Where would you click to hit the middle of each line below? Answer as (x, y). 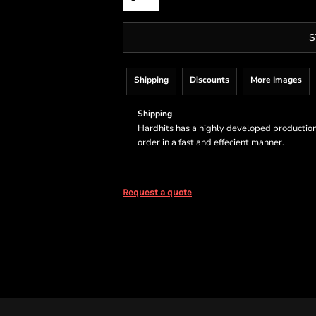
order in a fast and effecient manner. (211, 142)
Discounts (209, 80)
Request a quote (157, 192)
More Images (276, 80)
